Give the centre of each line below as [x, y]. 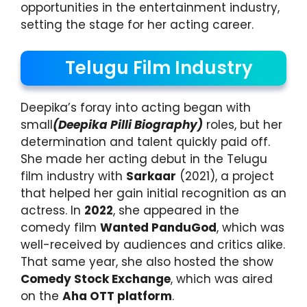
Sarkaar [151, 176]
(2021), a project [225, 176]
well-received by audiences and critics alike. [153, 245]
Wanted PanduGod [158, 228]
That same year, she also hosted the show [147, 262]
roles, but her [243, 125]
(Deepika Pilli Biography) [128, 125]
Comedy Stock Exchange [96, 279]
